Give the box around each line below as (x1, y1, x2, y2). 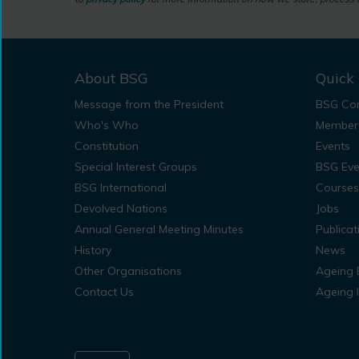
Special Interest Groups (74, 159, 197, 175)
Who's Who (74, 118, 139, 133)
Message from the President (74, 97, 224, 112)
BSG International (74, 180, 167, 196)
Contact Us (74, 284, 134, 300)
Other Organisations (74, 264, 182, 279)
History (74, 243, 111, 258)
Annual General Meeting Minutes (74, 222, 244, 237)
